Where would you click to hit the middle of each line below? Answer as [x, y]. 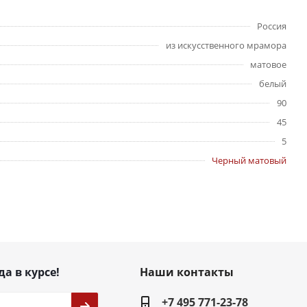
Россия [272, 26]
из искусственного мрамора [226, 46]
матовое [268, 65]
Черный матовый [249, 161]
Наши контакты [186, 272]
